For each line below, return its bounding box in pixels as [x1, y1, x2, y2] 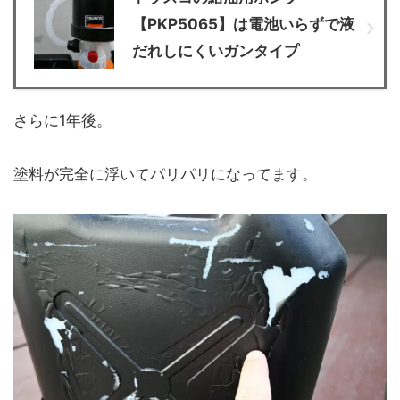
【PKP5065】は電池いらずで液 [132, 15, 354, 34]
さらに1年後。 [13, 112, 112, 130]
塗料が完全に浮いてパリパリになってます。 [13, 165, 317, 184]
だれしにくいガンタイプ [132, 42, 299, 61]
